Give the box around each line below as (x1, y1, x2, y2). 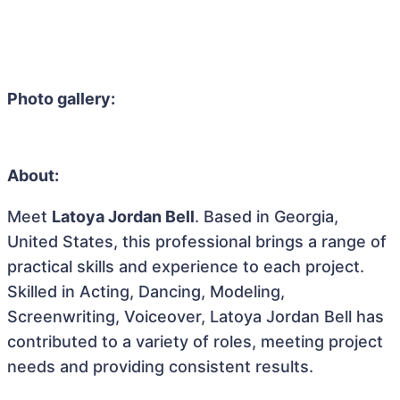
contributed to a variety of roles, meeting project (7, 332, 383, 351)
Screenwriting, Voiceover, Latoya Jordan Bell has (7, 307, 384, 326)
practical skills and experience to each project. (7, 257, 364, 276)
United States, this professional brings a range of (7, 232, 387, 251)
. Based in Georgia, (195, 207, 338, 226)
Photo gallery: (7, 89, 115, 108)
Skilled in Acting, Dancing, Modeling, (7, 282, 285, 301)
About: (7, 166, 59, 185)
